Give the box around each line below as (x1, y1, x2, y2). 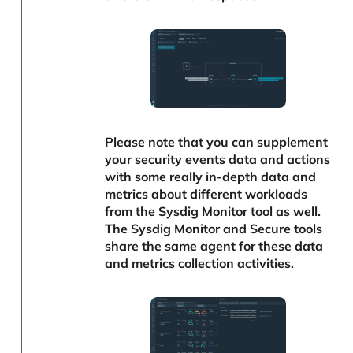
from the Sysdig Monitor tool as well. (105, 203, 321, 220)
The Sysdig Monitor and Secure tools (105, 221, 323, 237)
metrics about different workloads (105, 186, 308, 203)
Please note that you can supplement (105, 134, 329, 150)
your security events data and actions (105, 151, 331, 168)
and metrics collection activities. (105, 255, 295, 272)
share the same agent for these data (105, 238, 324, 255)
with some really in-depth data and (105, 169, 317, 185)
